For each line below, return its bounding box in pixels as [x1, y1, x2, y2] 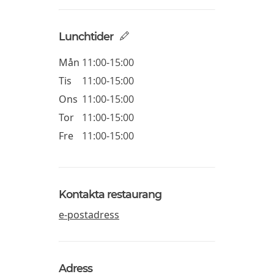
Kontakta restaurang [59, 187, 161, 201]
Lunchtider [59, 30, 113, 43]
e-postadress [59, 208, 119, 222]
